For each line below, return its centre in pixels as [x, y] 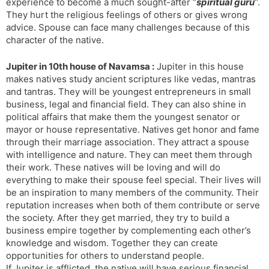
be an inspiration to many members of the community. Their [132, 192]
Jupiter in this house [199, 66]
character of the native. [55, 40]
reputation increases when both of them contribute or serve [133, 205]
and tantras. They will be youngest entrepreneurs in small [128, 91]
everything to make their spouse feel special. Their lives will [134, 180]
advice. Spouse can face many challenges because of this [128, 28]
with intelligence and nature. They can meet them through [129, 154]
